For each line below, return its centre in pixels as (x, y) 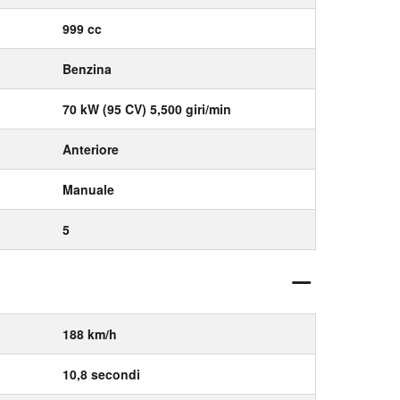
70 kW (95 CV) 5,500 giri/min (147, 109)
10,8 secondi (101, 374)
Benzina (87, 69)
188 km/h (90, 334)
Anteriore (91, 149)
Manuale (88, 189)
